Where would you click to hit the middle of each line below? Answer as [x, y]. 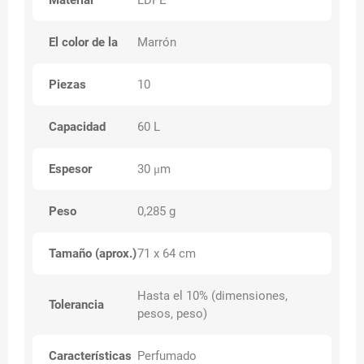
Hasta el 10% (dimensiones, [213, 296]
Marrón [157, 43]
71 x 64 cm [167, 254]
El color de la [83, 43]
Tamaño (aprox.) [93, 254]
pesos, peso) [173, 314]
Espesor [70, 169]
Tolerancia [76, 305]
